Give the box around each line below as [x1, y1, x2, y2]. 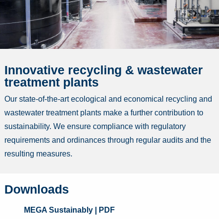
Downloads [4, 182, 69, 197]
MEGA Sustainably [24, 206, 95, 215]
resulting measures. [4, 150, 72, 158]
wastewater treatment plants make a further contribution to [4, 109, 203, 117]
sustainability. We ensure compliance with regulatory [4, 122, 186, 131]
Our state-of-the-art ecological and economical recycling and [4, 95, 212, 104]
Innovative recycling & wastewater [4, 63, 203, 77]
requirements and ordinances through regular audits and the [4, 136, 211, 145]
